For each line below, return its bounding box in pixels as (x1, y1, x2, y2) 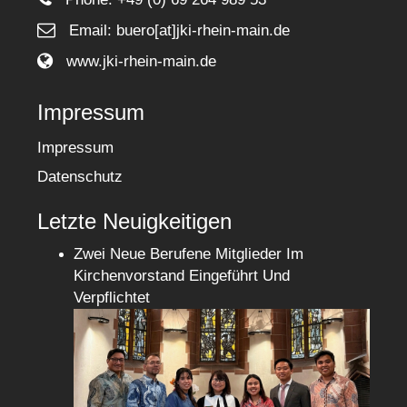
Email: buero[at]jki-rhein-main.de (69, 22, 291, 40)
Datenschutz (37, 168, 124, 186)
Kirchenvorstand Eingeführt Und (74, 267, 291, 285)
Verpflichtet (74, 289, 151, 307)
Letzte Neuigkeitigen (37, 209, 233, 234)
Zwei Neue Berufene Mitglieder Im (74, 245, 304, 263)
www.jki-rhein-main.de (66, 53, 217, 71)
